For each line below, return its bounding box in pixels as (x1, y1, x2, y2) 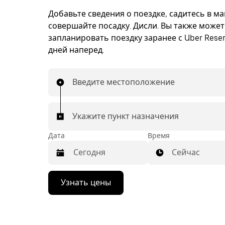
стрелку (48, 182, 76, 190)
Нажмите (48, 173, 82, 181)
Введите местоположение (72, 77, 175, 87)
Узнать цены (61, 178, 111, 187)
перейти (48, 209, 79, 217)
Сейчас (172, 148, 200, 157)
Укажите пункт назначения (72, 111, 179, 121)
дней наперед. (48, 45, 104, 55)
